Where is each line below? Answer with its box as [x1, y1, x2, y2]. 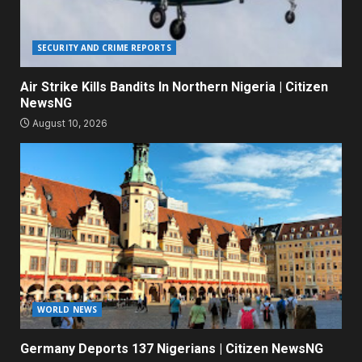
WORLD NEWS [37, 304, 97, 316]
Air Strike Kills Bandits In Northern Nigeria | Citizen [20, 79, 328, 95]
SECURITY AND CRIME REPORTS [37, 42, 171, 54]
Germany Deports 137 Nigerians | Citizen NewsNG [20, 341, 323, 357]
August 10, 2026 [30, 117, 107, 130]
